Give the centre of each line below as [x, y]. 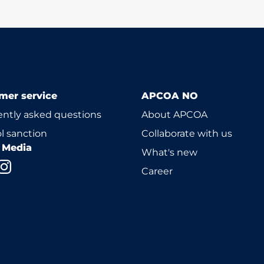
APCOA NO [170, 96]
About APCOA [174, 115]
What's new [169, 152]
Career [157, 171]
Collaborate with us [187, 133]
